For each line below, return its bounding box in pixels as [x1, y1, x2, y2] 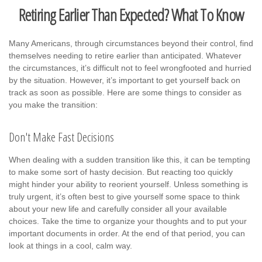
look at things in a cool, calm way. [9, 241, 132, 250]
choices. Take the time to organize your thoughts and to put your [9, 216, 247, 226]
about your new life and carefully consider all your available [9, 204, 227, 213]
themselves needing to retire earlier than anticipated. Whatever [9, 51, 242, 60]
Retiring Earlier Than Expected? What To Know [18, 4, 244, 26]
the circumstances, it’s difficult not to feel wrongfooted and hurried [9, 63, 251, 73]
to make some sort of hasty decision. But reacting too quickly [9, 167, 233, 177]
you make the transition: [9, 100, 98, 109]
